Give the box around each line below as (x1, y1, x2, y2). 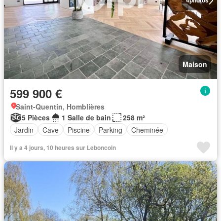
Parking (99, 124, 122, 135)
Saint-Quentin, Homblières (16, 102, 105, 111)
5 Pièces (22, 112, 50, 122)
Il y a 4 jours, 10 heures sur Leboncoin (10, 143, 116, 152)
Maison (183, 59, 207, 69)
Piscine (68, 124, 90, 135)
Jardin (14, 124, 34, 135)
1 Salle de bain (62, 112, 111, 122)
